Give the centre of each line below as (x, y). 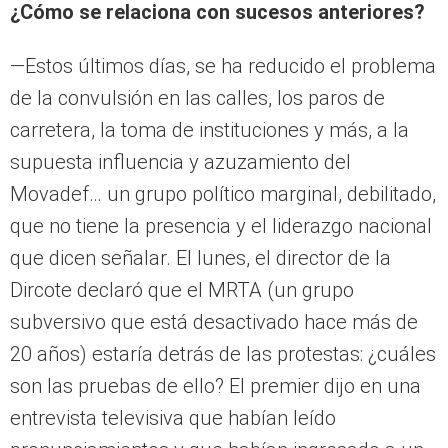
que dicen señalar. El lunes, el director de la (200, 257)
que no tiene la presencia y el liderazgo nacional (221, 225)
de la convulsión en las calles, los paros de (197, 97)
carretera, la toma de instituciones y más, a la (209, 129)
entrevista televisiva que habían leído (173, 417)
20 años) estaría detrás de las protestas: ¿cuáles (223, 353)
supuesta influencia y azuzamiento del (180, 161)
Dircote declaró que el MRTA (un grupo (182, 289)
